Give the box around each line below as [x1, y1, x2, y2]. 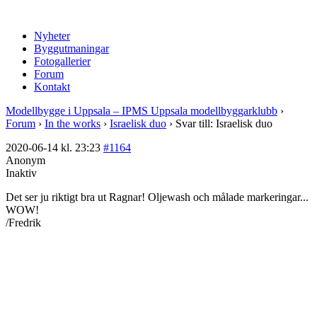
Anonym [6, 154, 45, 166]
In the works [45, 117, 100, 129]
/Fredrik [6, 217, 41, 229]
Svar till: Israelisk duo [175, 117, 272, 129]
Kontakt [34, 81, 70, 93]
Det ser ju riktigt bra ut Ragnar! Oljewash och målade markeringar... [6, 191, 309, 203]
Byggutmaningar [34, 42, 109, 54]
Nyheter [34, 30, 70, 42]
